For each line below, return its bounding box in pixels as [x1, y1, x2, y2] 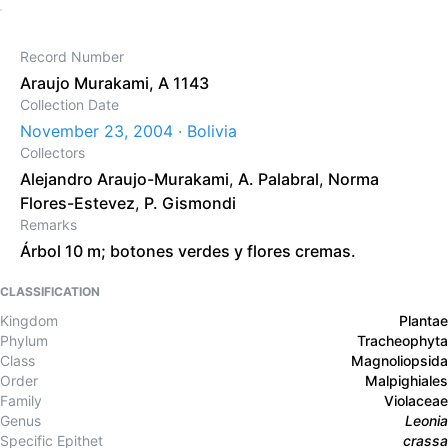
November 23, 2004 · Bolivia [20, 121, 237, 141]
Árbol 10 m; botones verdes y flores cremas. [20, 241, 356, 261]
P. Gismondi [144, 193, 236, 213]
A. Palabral [238, 169, 319, 189]
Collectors [20, 144, 85, 161]
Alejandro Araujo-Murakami [20, 169, 229, 189]
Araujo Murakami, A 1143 [20, 73, 209, 93]
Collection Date [20, 96, 119, 113]
